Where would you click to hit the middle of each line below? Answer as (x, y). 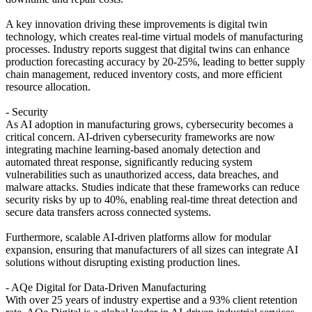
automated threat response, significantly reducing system (129, 162)
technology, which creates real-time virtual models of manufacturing (154, 36)
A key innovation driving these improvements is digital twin (136, 24)
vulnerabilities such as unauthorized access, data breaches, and (142, 174)
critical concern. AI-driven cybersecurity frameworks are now (140, 136)
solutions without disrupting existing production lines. (123, 262)
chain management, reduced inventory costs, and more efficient (144, 74)
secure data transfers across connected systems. (108, 212)
